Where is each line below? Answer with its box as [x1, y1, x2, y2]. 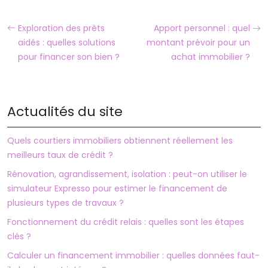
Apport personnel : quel [154, 22, 250, 35]
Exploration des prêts [18, 22, 105, 35]
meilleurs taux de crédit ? [7, 149, 113, 162]
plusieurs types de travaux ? [7, 197, 124, 209]
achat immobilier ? [171, 51, 250, 63]
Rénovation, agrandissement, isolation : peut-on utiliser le [7, 168, 247, 181]
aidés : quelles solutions [18, 36, 115, 49]
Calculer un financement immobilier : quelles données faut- [7, 249, 260, 262]
